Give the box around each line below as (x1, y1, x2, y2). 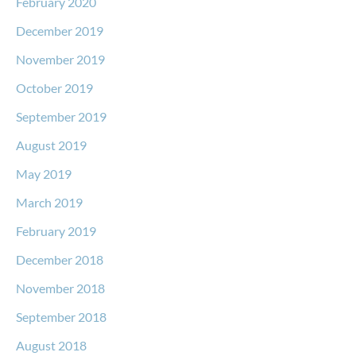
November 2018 (16, 280, 105, 296)
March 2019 (16, 194, 83, 210)
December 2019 (16, 22, 103, 38)
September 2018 (16, 308, 106, 324)
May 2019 (16, 165, 72, 181)
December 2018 (16, 251, 103, 267)
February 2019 (16, 222, 96, 238)
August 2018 (16, 337, 87, 353)
